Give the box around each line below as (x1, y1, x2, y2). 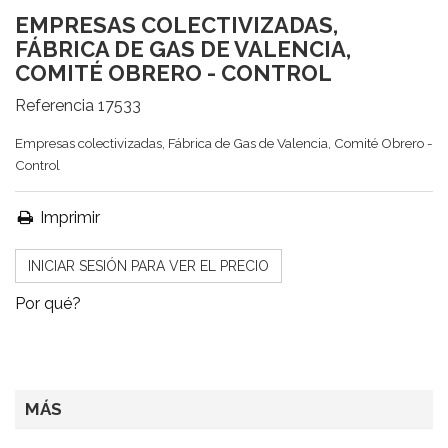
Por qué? (15, 294, 81, 313)
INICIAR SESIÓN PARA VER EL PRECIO (28, 258, 269, 274)
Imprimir (35, 208, 100, 227)
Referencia (15, 96, 94, 115)
